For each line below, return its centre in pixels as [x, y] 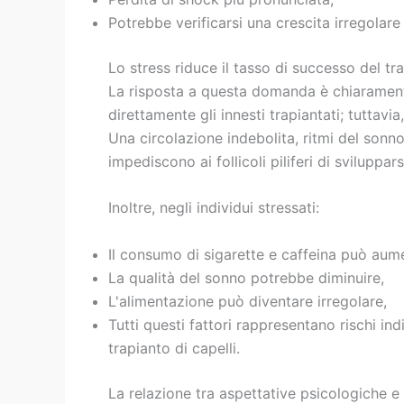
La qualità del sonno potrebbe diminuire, [246, 277]
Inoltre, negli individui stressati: [214, 208]
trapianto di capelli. [174, 348]
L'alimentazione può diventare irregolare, [248, 301]
